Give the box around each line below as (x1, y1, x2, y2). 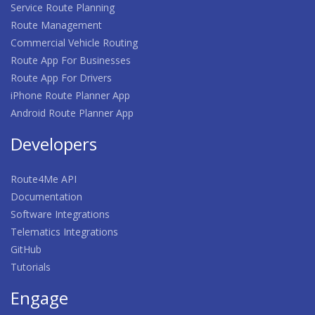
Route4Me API (11, 172, 77, 186)
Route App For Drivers (11, 70, 112, 84)
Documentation (11, 189, 82, 203)
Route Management (11, 18, 102, 32)
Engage (11, 285, 68, 309)
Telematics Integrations (11, 224, 118, 238)
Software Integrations (11, 207, 110, 221)
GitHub (11, 242, 41, 256)
